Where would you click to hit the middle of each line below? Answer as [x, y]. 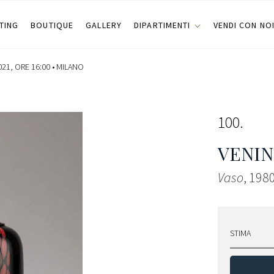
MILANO [70, 67]
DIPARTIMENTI [162, 25]
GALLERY [104, 25]
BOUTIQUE [52, 25]
